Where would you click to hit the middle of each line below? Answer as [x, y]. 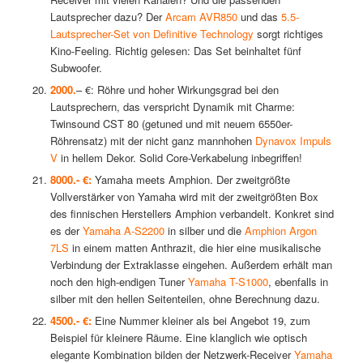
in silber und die [204, 231]
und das [259, 17]
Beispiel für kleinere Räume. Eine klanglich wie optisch [178, 338]
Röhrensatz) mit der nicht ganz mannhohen [152, 141]
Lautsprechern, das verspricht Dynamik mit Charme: [172, 107]
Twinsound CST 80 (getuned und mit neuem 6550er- [171, 124]
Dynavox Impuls [293, 141]
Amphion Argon [280, 231]
